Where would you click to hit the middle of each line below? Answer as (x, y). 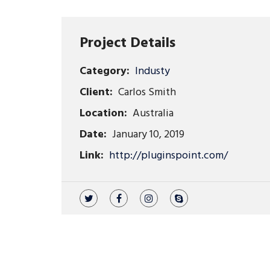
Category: (105, 72)
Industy (152, 72)
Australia (152, 114)
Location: (103, 114)
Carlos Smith (146, 93)
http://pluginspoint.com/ (168, 156)
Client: (96, 93)
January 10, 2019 (147, 135)
